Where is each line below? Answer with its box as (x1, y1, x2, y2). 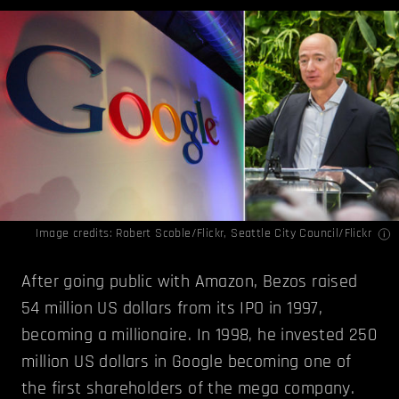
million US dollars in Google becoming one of (21, 350, 352, 374)
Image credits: (36, 225, 117, 242)
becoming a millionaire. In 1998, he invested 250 (21, 323, 378, 347)
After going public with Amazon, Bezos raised (21, 270, 358, 294)
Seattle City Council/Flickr (231, 225, 371, 242)
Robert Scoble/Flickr (116, 225, 224, 242)
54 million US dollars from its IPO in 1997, (21, 297, 323, 321)
